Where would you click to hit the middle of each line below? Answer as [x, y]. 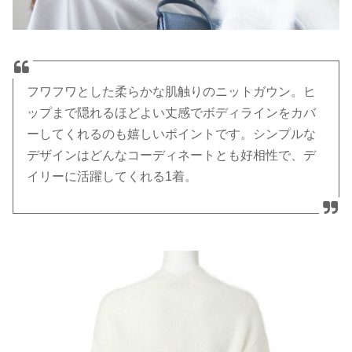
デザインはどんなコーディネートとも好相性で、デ [172, 155]
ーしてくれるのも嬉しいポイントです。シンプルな [172, 134]
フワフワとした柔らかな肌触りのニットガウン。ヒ [172, 91]
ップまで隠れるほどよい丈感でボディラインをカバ [172, 112]
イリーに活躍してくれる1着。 [112, 176]
